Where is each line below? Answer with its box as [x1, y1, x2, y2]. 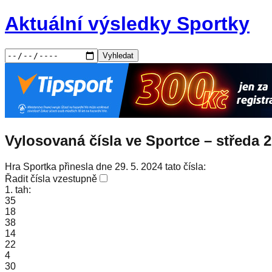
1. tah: [5, 184, 31, 195]
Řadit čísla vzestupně [5, 173, 97, 184]
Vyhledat [103, 51, 134, 61]
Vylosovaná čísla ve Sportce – [5, 132, 216, 149]
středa [216, 132, 259, 149]
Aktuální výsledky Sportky [5, 13, 250, 35]
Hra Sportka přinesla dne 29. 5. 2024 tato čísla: [5, 161, 206, 172]
